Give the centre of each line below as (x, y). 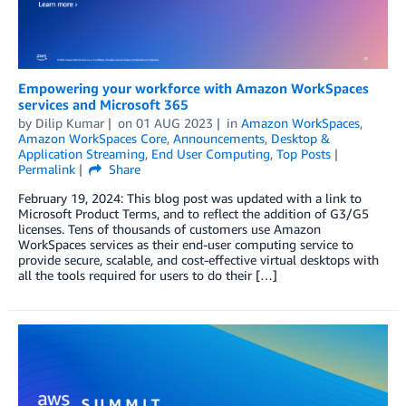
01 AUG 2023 (174, 123)
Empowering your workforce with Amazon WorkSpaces (193, 88)
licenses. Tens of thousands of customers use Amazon (169, 229)
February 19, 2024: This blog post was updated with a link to (190, 198)
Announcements (219, 139)
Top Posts (304, 154)
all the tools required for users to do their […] (148, 275)
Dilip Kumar (70, 123)
